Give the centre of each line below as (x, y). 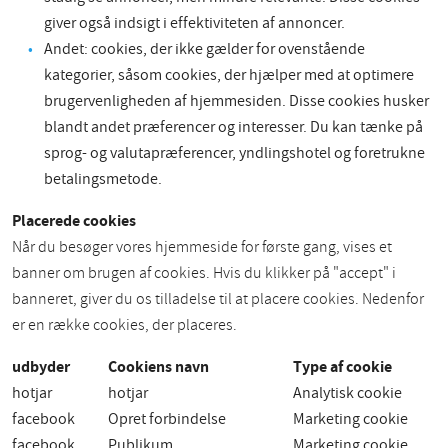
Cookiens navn (158, 367)
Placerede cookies (74, 221)
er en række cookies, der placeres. (124, 325)
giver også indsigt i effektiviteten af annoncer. (194, 23)
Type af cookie (342, 367)
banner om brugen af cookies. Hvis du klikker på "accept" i (204, 273)
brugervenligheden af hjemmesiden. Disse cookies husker (236, 101)
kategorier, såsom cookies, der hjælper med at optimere (229, 75)
